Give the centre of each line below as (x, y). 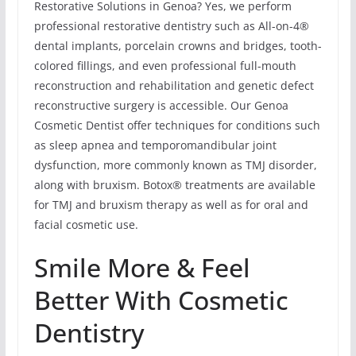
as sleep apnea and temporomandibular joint (155, 145)
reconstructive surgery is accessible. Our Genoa (161, 105)
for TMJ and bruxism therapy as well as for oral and (171, 204)
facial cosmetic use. (86, 224)
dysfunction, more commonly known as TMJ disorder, (175, 164)
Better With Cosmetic (161, 300)
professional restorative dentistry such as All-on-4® (171, 25)
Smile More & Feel (142, 267)
